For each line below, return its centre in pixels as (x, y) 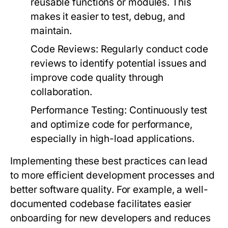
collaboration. (61, 92)
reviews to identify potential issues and (119, 63)
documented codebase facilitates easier (101, 204)
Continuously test (167, 110)
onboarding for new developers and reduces (111, 218)
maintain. (51, 31)
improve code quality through (97, 78)
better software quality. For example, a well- (109, 190)
